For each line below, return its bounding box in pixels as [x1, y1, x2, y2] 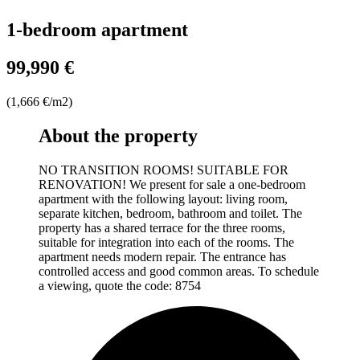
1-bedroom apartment [6, 19, 188, 41]
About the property [39, 125, 198, 146]
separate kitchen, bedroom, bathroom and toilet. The [39, 206, 302, 220]
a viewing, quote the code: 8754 [39, 278, 201, 292]
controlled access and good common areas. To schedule [39, 264, 319, 278]
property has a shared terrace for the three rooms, [39, 220, 285, 235]
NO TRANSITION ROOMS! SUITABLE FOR [39, 162, 288, 177]
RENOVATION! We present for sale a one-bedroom [39, 177, 305, 191]
